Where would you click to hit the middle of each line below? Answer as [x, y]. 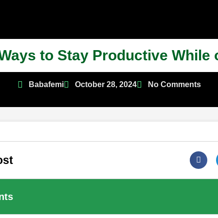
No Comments [174, 84]
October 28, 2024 [106, 84]
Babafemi [46, 84]
